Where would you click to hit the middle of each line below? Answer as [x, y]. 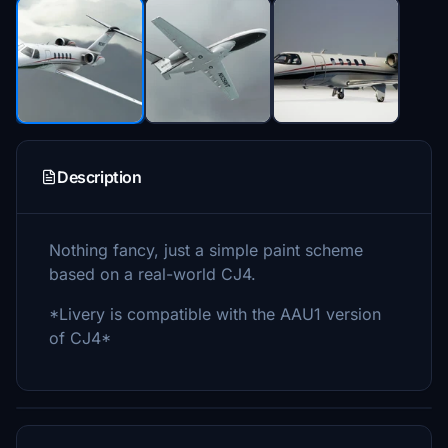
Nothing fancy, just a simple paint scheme [206, 250]
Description [99, 177]
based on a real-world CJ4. [152, 274]
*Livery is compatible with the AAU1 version [215, 314]
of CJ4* [80, 338]
